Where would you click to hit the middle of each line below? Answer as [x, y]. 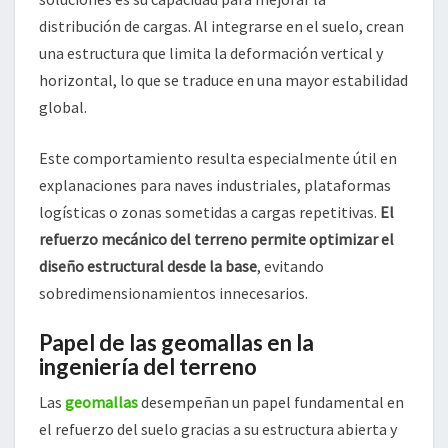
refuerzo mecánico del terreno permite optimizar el [216, 239]
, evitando [290, 266]
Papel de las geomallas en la [176, 343]
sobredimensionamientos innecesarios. [173, 293]
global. [63, 107]
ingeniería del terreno [148, 367]
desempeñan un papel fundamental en [271, 402]
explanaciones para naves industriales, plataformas [215, 185]
